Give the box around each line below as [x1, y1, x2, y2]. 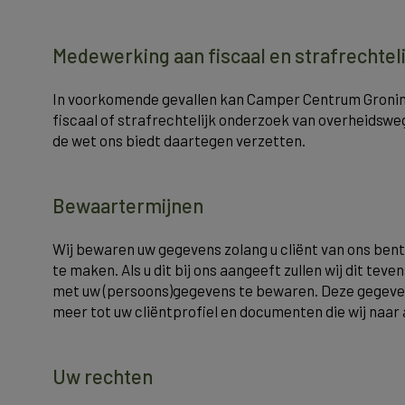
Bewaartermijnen [52, 193, 203, 217]
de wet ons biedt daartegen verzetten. [52, 131, 306, 149]
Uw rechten [52, 364, 153, 388]
